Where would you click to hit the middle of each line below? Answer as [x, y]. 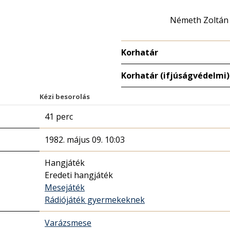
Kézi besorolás [65, 97]
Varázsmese [68, 223]
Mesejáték [65, 187]
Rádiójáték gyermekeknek [95, 200]
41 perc [59, 117]
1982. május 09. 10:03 [85, 140]
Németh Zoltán [199, 20]
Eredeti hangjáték [79, 175]
